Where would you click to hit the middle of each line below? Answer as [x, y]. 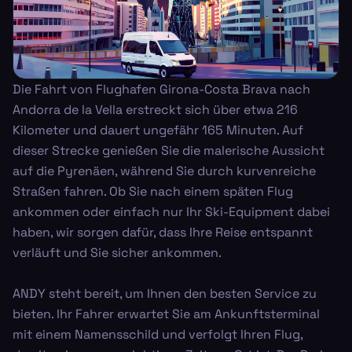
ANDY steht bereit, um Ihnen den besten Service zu [165, 293]
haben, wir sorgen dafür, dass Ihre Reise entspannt [163, 232]
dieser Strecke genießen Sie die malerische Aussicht [169, 150]
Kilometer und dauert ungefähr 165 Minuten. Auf [158, 130]
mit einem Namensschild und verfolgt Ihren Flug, [158, 334]
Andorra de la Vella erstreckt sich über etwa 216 [155, 109]
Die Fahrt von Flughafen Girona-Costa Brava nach [161, 89]
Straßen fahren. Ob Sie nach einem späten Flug [153, 191]
